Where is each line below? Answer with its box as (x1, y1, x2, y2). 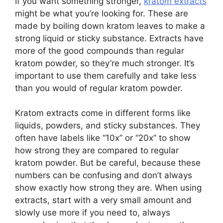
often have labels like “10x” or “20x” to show (15, 133, 191, 143)
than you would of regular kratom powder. (15, 83, 183, 93)
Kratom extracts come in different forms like (15, 108, 191, 118)
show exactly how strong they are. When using (15, 183, 202, 193)
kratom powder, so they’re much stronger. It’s (15, 58, 195, 68)
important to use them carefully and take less (15, 70, 197, 81)
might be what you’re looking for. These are (15, 8, 188, 18)
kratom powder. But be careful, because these (15, 158, 201, 168)
